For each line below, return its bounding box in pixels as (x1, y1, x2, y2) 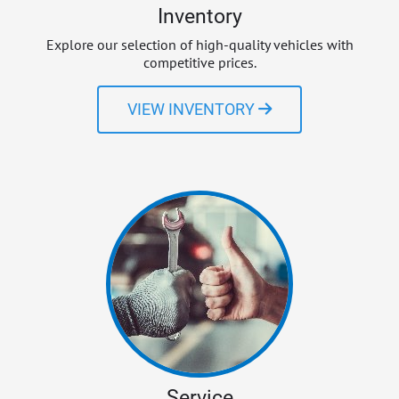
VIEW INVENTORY (127, 100, 255, 118)
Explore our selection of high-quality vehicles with (45, 35, 354, 53)
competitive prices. (142, 53, 256, 71)
